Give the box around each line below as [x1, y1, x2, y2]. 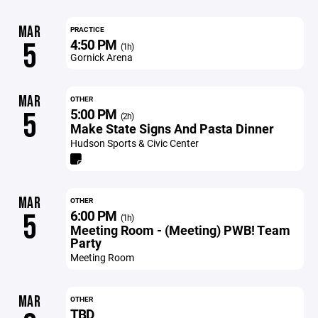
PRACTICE [70, 24, 104, 34]
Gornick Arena [70, 50, 133, 64]
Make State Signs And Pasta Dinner [70, 120, 274, 137]
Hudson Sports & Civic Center [70, 136, 199, 150]
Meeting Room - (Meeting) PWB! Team [70, 221, 290, 238]
